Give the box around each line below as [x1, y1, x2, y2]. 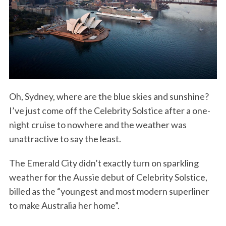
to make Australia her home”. [9, 199, 120, 211]
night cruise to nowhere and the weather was [9, 119, 187, 130]
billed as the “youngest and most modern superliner [9, 185, 209, 197]
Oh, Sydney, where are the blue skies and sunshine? [9, 90, 209, 102]
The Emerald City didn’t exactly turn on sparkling [9, 157, 199, 168]
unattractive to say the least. [9, 133, 121, 144]
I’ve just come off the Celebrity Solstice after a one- [9, 104, 210, 116]
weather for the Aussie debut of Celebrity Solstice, [9, 171, 207, 183]
